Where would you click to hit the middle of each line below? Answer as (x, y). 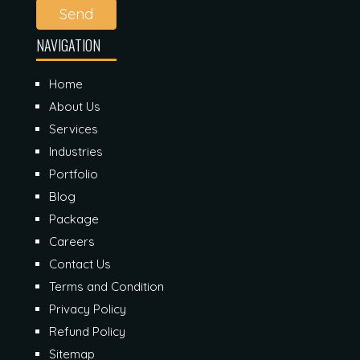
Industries (76, 151)
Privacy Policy (88, 309)
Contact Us (80, 264)
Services (74, 129)
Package (74, 219)
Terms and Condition (106, 286)
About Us (75, 106)
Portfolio (74, 174)
